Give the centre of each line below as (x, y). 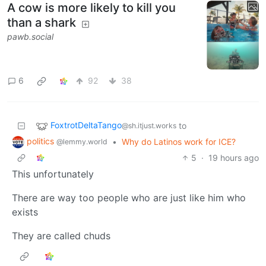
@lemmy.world (82, 141)
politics (42, 141)
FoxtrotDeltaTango (86, 125)
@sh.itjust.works (149, 126)
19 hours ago (234, 157)
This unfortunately (53, 174)
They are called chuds (61, 235)
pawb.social (30, 37)
